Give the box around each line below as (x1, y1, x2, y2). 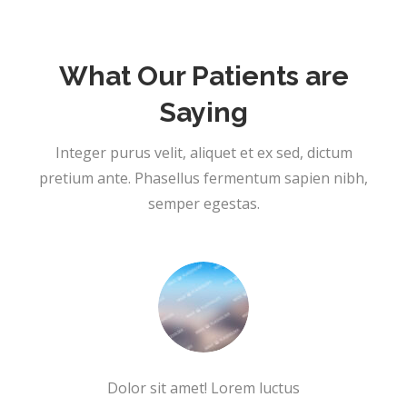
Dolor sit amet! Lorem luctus (106, 377, 300, 398)
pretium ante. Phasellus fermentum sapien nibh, (39, 167, 368, 188)
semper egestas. (147, 193, 260, 213)
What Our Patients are (58, 59, 349, 92)
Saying (159, 95, 248, 128)
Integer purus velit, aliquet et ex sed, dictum (55, 142, 352, 163)
